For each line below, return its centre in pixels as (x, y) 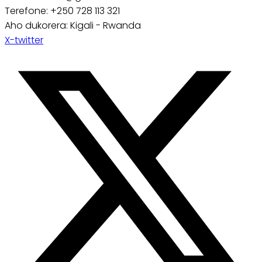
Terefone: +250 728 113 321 (62, 11)
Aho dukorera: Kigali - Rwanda (73, 25)
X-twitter (24, 40)
